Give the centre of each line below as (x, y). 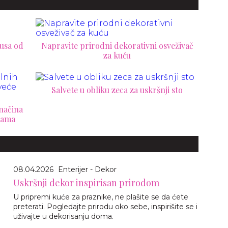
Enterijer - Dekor (87, 169)
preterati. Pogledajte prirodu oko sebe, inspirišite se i (105, 207)
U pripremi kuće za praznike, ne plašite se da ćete (101, 197)
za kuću (117, 55)
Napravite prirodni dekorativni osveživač (117, 46)
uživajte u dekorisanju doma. (63, 216)
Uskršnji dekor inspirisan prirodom (86, 183)
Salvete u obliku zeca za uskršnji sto (117, 90)
